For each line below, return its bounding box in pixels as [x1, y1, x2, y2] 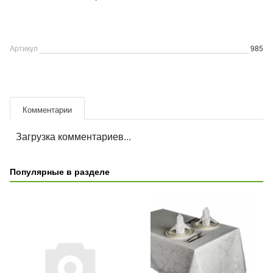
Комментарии [23, 104, 72, 115]
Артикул [10, 43, 38, 53]
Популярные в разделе [10, 165, 110, 177]
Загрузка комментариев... [16, 129, 131, 143]
